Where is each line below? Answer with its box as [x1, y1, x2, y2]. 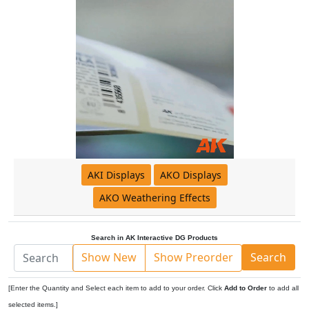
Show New [81, 250, 137, 265]
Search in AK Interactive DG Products [91, 234, 218, 241]
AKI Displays [88, 168, 145, 181]
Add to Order [224, 284, 267, 292]
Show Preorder [154, 250, 233, 265]
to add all [267, 284, 299, 292]
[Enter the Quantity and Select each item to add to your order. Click [8, 284, 224, 292]
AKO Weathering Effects [99, 190, 210, 204]
